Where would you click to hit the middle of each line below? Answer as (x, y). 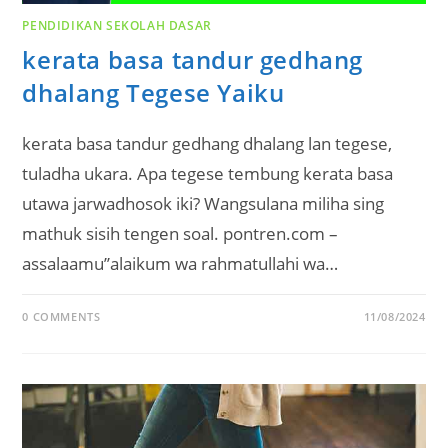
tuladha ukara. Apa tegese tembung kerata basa (208, 173)
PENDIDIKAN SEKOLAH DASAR (117, 25)
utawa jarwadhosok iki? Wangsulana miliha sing (203, 203)
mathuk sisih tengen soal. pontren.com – (180, 233)
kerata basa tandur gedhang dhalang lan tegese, (207, 143)
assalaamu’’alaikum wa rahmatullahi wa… (180, 263)
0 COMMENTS (61, 316)
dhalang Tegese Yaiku (153, 92)
